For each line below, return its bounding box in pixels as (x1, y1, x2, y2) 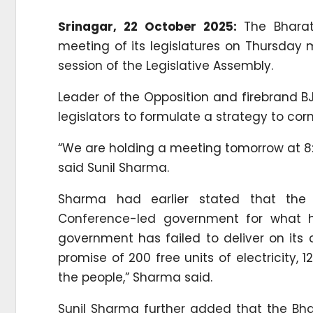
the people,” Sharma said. (58, 268, 212, 286)
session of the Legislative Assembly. (58, 57, 273, 74)
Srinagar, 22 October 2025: (58, 17, 244, 35)
